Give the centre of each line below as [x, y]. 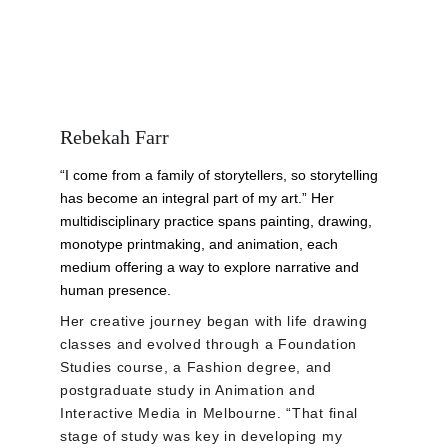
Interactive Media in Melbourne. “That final [211, 413]
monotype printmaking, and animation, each [201, 244]
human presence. [115, 290]
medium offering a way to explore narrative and [211, 267]
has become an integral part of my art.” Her [199, 198]
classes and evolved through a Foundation [211, 344]
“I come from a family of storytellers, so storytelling [221, 175]
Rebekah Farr [114, 137]
